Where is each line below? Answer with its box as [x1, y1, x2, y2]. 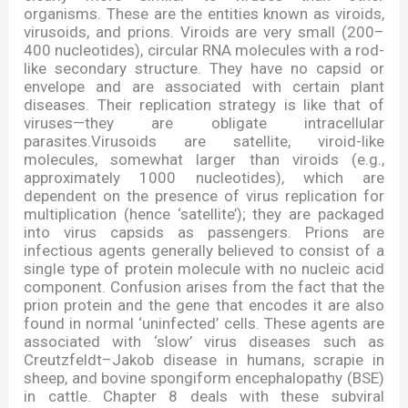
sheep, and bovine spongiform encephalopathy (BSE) [24, 369, 384, 388]
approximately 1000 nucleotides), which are [24, 168, 384, 188]
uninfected [142, 314, 217, 333]
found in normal [24, 314, 139, 333]
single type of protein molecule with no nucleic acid [24, 260, 384, 279]
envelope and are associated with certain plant [24, 77, 384, 97]
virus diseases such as [191, 332, 384, 352]
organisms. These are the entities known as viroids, [24, 5, 384, 24]
